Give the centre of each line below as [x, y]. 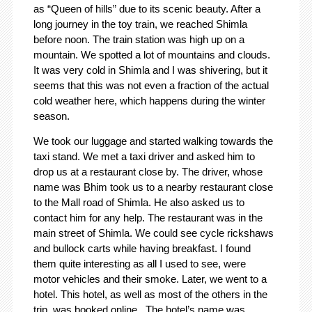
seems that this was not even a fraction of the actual [151, 85]
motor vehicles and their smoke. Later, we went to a [150, 279]
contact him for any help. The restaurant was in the [148, 217]
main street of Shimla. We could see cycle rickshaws [153, 233]
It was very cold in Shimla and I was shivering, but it [150, 70]
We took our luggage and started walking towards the [153, 141]
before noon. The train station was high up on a [139, 39]
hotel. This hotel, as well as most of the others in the [150, 294]
